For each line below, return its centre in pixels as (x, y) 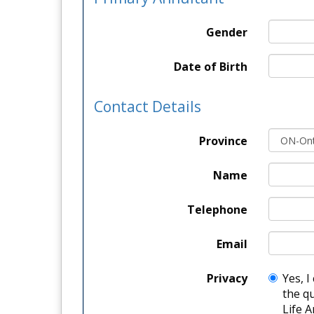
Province (223, 141)
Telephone (217, 209)
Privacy (227, 278)
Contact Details (147, 106)
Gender (227, 32)
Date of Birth (211, 66)
